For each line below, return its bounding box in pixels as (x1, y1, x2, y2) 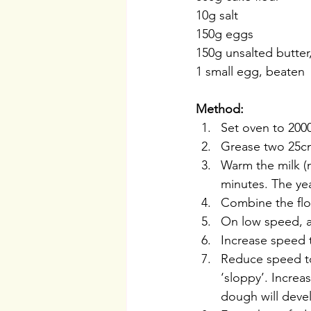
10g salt (196, 8, 238, 24)
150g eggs (196, 26, 253, 42)
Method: (196, 101, 244, 117)
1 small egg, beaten (196, 64, 305, 80)
